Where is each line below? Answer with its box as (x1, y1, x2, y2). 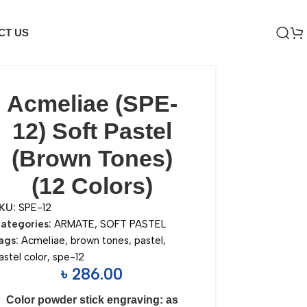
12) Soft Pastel (12, 118, 172, 144)
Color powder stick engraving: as (5, 294, 178, 306)
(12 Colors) (31, 173, 153, 199)
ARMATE (54, 218, 95, 230)
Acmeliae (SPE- (6, 90, 177, 116)
